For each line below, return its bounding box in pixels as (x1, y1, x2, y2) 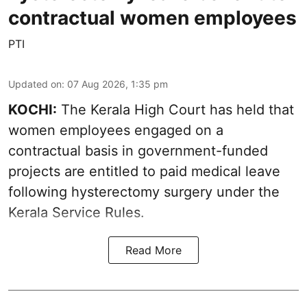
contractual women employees (8, 6, 297, 29)
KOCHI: (8, 101, 57, 118)
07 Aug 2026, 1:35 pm (67, 78, 168, 90)
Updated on (8, 78, 62, 90)
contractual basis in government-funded (8, 143, 268, 159)
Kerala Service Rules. (8, 204, 145, 221)
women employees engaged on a (8, 122, 223, 138)
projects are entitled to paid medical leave (8, 163, 280, 180)
